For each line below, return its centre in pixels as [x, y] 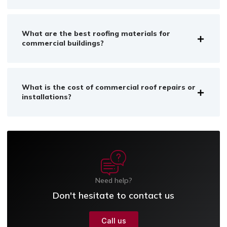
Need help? [113, 181]
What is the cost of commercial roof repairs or [109, 87]
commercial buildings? [63, 43]
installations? [47, 97]
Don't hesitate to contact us [113, 196]
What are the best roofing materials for [96, 34]
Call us [113, 221]
